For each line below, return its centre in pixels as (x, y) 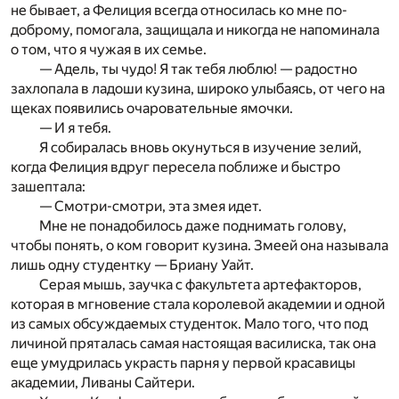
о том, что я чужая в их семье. (109, 49)
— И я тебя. (75, 127)
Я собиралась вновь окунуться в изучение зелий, (200, 147)
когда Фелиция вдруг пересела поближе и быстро (175, 167)
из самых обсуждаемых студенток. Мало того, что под (189, 323)
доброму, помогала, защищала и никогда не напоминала (195, 29)
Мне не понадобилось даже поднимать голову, (193, 225)
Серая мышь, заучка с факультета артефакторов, (200, 284)
